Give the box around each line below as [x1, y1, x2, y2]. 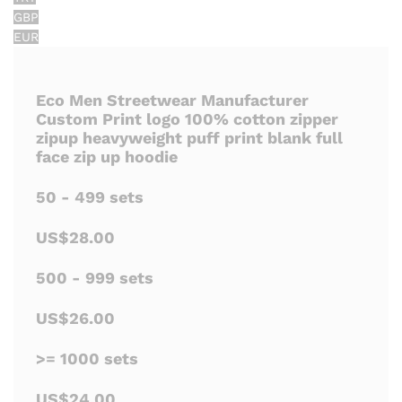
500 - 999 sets [36, 268, 153, 288]
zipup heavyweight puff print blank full [36, 128, 343, 148]
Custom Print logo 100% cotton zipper [36, 109, 338, 129]
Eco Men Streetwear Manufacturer [36, 91, 309, 110]
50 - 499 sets [36, 188, 144, 207]
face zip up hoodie [36, 147, 178, 167]
